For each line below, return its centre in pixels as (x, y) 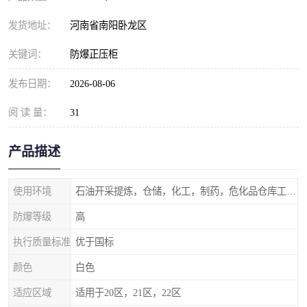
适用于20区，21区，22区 (128, 293)
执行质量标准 (42, 242)
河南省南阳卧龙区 (111, 25)
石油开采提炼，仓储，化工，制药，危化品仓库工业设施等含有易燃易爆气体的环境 (291, 191)
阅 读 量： (30, 112)
